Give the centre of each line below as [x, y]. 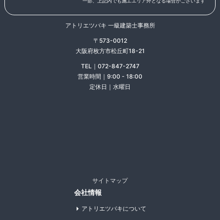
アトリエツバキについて [114, 208]
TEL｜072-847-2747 [110, 66]
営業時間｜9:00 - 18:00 [110, 76]
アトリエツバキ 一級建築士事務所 [110, 25]
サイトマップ [110, 180]
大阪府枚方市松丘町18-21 [110, 51]
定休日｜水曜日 [110, 86]
